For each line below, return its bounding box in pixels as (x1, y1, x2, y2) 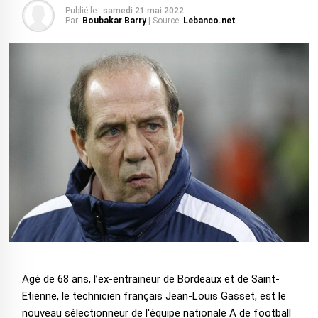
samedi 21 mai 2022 (102, 6, 184, 16)
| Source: (148, 16, 181, 26)
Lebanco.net (182, 16, 236, 26)
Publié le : (65, 6, 101, 16)
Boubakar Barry (82, 16, 146, 26)
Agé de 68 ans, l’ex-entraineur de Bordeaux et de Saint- (21, 273, 280, 286)
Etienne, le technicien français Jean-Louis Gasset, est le (21, 290, 286, 303)
